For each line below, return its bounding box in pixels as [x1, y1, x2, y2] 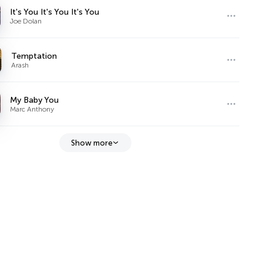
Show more [70, 138, 113, 147]
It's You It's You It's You [10, 6, 100, 17]
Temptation [11, 50, 58, 61]
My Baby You [10, 95, 59, 105]
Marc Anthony [10, 104, 55, 113]
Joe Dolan [10, 16, 42, 25]
